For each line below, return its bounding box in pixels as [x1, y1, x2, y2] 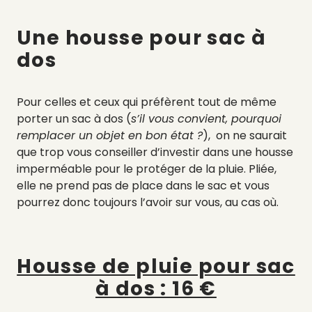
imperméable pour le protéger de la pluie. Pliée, [17, 160, 276, 177]
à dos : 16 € [95, 274, 217, 302]
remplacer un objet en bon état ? [17, 127, 203, 143]
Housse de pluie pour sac [17, 252, 295, 280]
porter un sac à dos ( [17, 110, 131, 127]
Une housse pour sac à [17, 24, 267, 52]
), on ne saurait [203, 127, 287, 143]
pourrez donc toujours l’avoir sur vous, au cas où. [17, 194, 279, 210]
